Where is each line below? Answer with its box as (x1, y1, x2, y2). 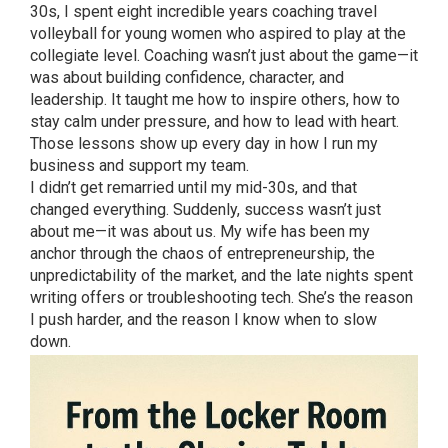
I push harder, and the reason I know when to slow (30, 310, 377, 329)
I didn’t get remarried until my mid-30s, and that (30, 178, 357, 197)
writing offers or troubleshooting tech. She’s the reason (30, 288, 413, 307)
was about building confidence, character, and (30, 68, 344, 87)
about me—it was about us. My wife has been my (30, 222, 370, 241)
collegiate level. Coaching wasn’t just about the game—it (30, 46, 418, 65)
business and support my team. (30, 156, 249, 175)
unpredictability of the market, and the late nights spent (30, 266, 413, 285)
